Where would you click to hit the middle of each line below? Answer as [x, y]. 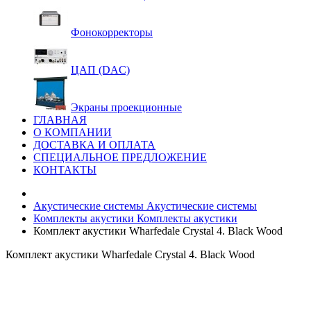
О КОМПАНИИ [73, 132]
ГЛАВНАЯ [60, 120]
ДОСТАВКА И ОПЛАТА [94, 145]
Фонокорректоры [112, 32]
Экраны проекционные [126, 107]
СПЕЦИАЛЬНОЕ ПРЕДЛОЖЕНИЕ [120, 157]
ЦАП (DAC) [100, 70]
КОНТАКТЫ [65, 170]
